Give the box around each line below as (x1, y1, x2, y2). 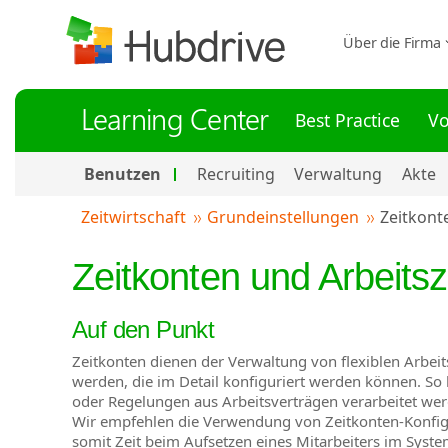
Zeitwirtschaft (80, 206, 186, 229)
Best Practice (294, 107, 400, 132)
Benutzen (84, 162, 162, 185)
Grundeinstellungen (206, 206, 359, 229)
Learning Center (80, 98, 269, 138)
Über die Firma (343, 32, 445, 52)
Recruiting (197, 162, 276, 185)
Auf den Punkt (72, 316, 215, 344)
